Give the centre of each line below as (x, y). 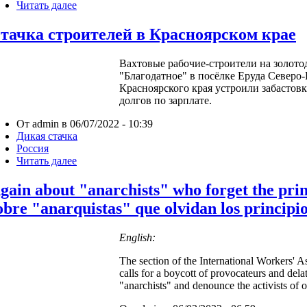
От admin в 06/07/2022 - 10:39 (85, 123)
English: (137, 237)
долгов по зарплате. (165, 100)
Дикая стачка (47, 136)
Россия (33, 148)
